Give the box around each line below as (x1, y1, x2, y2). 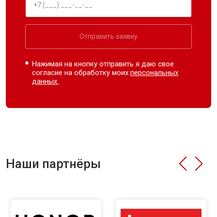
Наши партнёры (6, 156, 101, 171)
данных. (32, 77, 59, 86)
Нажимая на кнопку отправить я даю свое (32, 59, 174, 68)
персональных (130, 68, 179, 77)
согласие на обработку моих (32, 68, 131, 77)
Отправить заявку (79, 32, 138, 40)
